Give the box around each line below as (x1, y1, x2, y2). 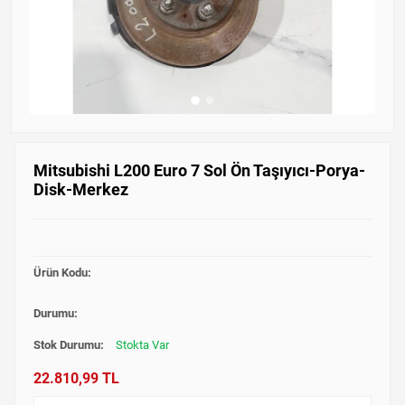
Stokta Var (115, 337, 169, 352)
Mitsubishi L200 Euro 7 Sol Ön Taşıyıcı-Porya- (33, 160, 365, 180)
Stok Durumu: (33, 337, 107, 352)
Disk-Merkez (33, 179, 128, 199)
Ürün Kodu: (33, 265, 91, 279)
